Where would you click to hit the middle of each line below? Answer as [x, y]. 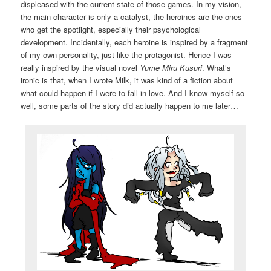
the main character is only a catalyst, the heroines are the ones [132, 16]
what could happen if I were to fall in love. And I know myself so [133, 93]
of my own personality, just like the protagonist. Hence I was [126, 54]
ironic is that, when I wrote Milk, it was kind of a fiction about [127, 80]
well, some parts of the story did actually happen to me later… [130, 105]
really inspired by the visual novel [80, 67]
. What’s [217, 67]
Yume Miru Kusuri [171, 67]
